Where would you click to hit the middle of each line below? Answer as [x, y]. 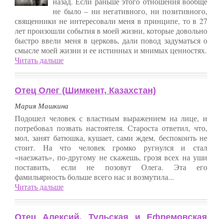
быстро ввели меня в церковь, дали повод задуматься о [111, 40]
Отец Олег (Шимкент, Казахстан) [85, 90]
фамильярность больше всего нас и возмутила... [94, 176]
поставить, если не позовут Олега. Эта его [111, 167]
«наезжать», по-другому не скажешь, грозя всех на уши [111, 157]
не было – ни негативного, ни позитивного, [130, 11]
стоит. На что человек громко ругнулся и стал [111, 147]
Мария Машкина [42, 105]
